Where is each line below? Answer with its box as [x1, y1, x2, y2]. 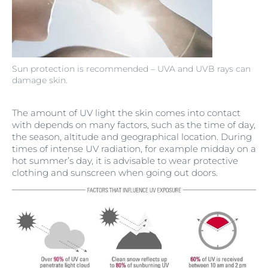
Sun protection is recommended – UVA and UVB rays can [12, 63, 251, 74]
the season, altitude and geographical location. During [12, 131, 252, 142]
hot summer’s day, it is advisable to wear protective [12, 155, 238, 166]
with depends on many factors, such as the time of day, [12, 119, 255, 130]
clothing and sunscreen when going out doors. [12, 167, 218, 178]
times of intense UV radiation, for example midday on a [12, 143, 256, 154]
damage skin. [12, 75, 68, 86]
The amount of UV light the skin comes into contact [12, 107, 240, 118]
